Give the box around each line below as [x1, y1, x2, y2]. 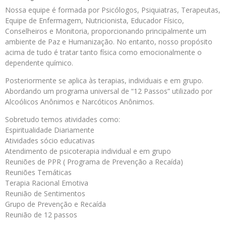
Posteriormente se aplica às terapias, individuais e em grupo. [5, 76, 203, 86]
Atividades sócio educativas [5, 136, 95, 146]
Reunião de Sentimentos [5, 189, 85, 199]
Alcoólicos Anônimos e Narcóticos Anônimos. [5, 97, 154, 107]
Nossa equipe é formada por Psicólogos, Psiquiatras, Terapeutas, [5, 5, 220, 15]
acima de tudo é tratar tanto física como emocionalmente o [5, 47, 202, 58]
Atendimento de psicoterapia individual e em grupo [5, 146, 171, 156]
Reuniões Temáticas [5, 167, 72, 178]
